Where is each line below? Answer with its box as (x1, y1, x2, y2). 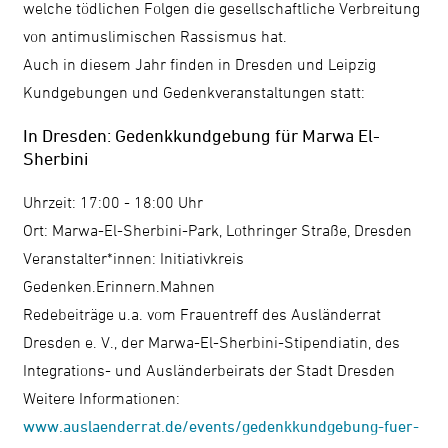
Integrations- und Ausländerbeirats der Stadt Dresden (23, 361, 396, 380)
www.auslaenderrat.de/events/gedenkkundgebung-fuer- (23, 417, 420, 436)
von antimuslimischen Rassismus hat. (23, 26, 288, 45)
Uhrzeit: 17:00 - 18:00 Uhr (23, 193, 204, 212)
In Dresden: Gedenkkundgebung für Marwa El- (23, 124, 381, 146)
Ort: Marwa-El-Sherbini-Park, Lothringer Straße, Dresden (23, 221, 413, 240)
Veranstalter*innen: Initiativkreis (23, 249, 245, 268)
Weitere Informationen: (23, 389, 181, 408)
